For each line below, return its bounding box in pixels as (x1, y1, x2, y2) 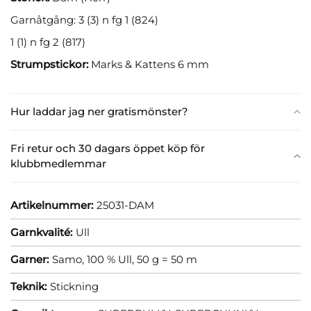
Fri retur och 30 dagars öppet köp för (10, 141, 205, 155)
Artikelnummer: (10, 198, 93, 212)
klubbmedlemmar (10, 156, 106, 170)
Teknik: (10, 279, 47, 293)
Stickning (50, 279, 99, 293)
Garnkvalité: (10, 225, 72, 239)
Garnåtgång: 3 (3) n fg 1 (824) (10, 12, 158, 26)
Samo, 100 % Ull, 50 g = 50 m (52, 252, 197, 266)
